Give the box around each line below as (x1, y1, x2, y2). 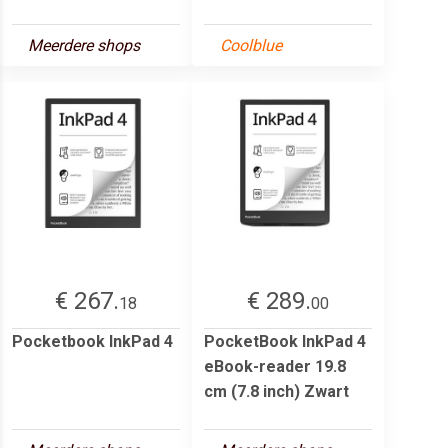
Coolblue (220, 35, 282, 55)
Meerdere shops (28, 35, 140, 55)
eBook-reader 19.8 (204, 356, 346, 376)
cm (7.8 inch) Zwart (204, 381, 349, 401)
